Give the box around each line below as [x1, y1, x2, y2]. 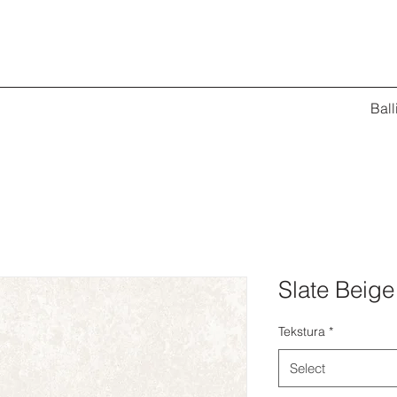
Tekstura [278, 323, 325, 339]
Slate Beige [278, 276, 394, 304]
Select [290, 360, 325, 377]
